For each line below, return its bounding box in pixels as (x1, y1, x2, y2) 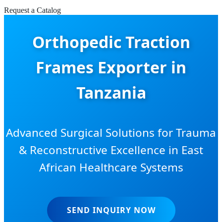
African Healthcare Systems (39, 159, 183, 175)
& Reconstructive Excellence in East (19, 142, 203, 158)
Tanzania (76, 82, 146, 104)
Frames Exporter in (36, 56, 186, 78)
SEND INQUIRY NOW (66, 205, 156, 216)
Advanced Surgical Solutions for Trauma (6, 124, 216, 140)
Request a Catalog (4, 6, 61, 14)
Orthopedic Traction (32, 31, 190, 53)
